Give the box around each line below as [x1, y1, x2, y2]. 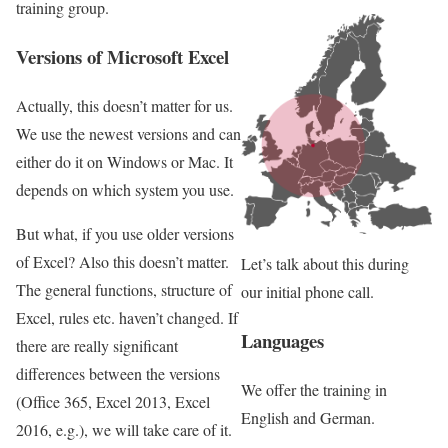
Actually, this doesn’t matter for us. [16, 94, 233, 116]
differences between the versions [16, 362, 220, 384]
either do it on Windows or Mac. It [16, 150, 233, 172]
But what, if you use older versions [16, 222, 234, 244]
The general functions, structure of [16, 278, 232, 300]
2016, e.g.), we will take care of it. [16, 418, 232, 440]
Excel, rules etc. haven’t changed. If [16, 306, 238, 328]
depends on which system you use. [16, 178, 234, 200]
